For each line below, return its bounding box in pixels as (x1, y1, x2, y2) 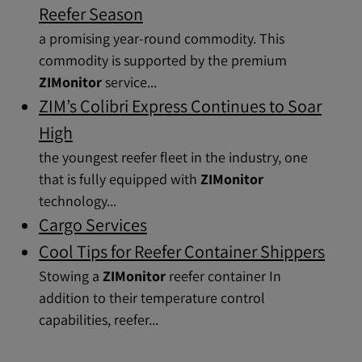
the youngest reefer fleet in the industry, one (39, 148, 308, 166)
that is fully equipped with (39, 170, 200, 188)
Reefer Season (39, 2, 143, 25)
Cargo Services (39, 213, 147, 236)
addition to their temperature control (39, 288, 265, 307)
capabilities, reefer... (39, 310, 158, 329)
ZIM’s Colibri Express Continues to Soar (39, 95, 322, 117)
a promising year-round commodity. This (39, 29, 284, 48)
